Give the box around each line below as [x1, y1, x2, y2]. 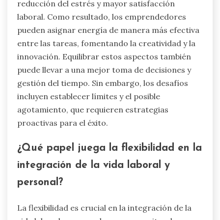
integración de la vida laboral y [17, 160, 170, 171]
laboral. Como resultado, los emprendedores [17, 11, 186, 22]
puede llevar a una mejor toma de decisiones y [17, 64, 191, 75]
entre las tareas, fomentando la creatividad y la [17, 38, 195, 48]
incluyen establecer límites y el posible [17, 91, 160, 101]
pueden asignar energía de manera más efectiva [17, 25, 199, 35]
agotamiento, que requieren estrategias [17, 104, 168, 114]
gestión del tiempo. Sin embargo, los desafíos [17, 78, 188, 88]
